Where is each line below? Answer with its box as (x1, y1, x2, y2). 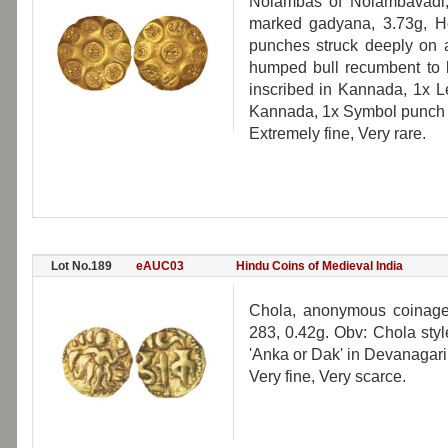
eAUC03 (135, 259, 184, 273)
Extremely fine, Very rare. (248, 125, 426, 142)
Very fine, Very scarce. (248, 368, 406, 385)
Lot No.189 (50, 259, 112, 273)
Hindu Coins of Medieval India (235, 259, 403, 273)
